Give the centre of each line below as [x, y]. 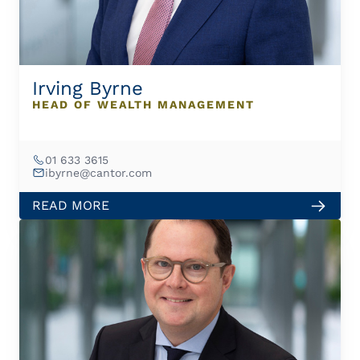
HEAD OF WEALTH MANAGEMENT [143, 104]
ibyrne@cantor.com [98, 172]
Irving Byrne [88, 88]
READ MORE [71, 205]
